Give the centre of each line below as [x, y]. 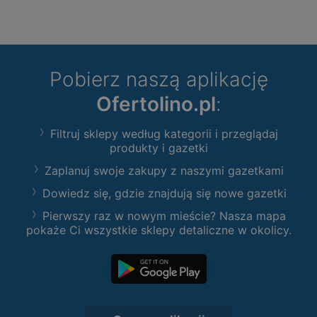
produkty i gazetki [158, 148]
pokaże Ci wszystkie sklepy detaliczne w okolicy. [158, 230]
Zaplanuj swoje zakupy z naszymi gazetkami [164, 171]
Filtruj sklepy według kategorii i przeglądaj [164, 134]
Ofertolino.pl [156, 104]
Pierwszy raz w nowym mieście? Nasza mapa [164, 216]
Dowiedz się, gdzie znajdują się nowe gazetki [164, 194]
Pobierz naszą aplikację [158, 80]
